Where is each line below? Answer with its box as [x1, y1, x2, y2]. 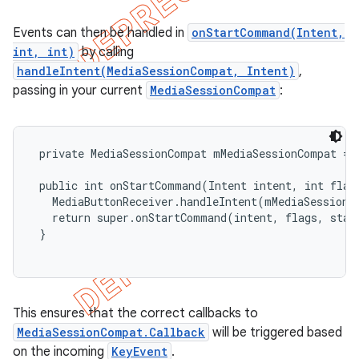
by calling [79, 44, 134, 60]
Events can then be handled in [13, 25, 188, 41]
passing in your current [13, 83, 146, 99]
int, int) [13, 44, 75, 59]
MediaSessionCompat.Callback [17, 325, 205, 340]
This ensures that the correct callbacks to [13, 305, 258, 321]
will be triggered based [209, 325, 342, 341]
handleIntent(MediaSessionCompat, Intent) [17, 63, 295, 79]
